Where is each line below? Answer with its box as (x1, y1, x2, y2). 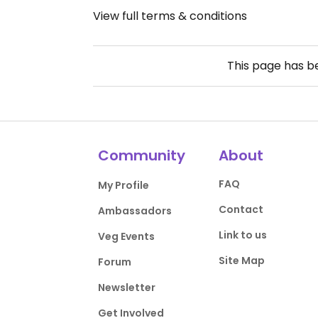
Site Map (218, 253, 265, 268)
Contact (218, 202, 263, 217)
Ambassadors (98, 204, 172, 219)
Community (98, 146, 186, 166)
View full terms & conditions (93, 8, 247, 25)
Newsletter (98, 280, 156, 295)
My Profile (98, 178, 150, 193)
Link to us (218, 228, 267, 243)
